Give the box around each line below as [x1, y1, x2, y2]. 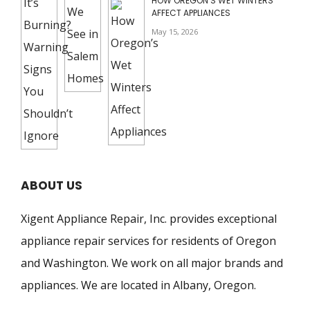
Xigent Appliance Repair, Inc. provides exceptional [21, 210, 277, 226]
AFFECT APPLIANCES [152, 6, 230, 19]
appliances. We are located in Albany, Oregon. [21, 277, 256, 293]
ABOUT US [21, 176, 82, 194]
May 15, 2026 [152, 26, 198, 37]
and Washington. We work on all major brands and [21, 255, 283, 271]
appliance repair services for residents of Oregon [21, 232, 276, 248]
